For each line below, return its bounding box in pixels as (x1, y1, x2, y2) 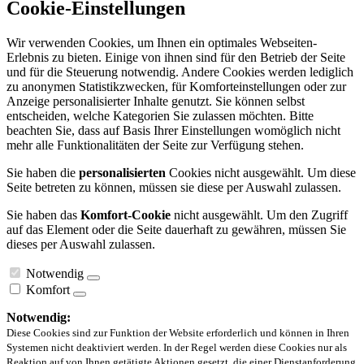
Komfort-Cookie (80, 207, 171, 222)
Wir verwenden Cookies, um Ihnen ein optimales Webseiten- (6, 35, 317, 50)
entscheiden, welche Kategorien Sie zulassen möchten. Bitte (6, 108, 314, 123)
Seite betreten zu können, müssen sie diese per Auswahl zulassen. (6, 180, 341, 194)
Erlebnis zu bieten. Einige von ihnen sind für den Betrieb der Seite (6, 50, 345, 64)
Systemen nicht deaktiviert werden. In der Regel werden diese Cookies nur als (6, 340, 347, 353)
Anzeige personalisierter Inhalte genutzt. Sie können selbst (6, 93, 305, 108)
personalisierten (79, 165, 166, 180)
